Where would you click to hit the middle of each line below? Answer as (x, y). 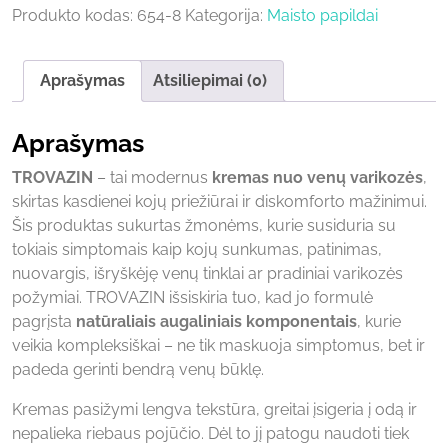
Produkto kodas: (74, 15)
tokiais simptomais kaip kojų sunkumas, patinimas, (197, 249)
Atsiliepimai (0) (210, 80)
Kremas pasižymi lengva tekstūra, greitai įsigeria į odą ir (214, 409)
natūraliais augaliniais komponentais (216, 321)
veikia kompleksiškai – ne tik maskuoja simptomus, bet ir (218, 345)
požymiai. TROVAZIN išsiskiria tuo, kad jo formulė (192, 297)
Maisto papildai (322, 15)
